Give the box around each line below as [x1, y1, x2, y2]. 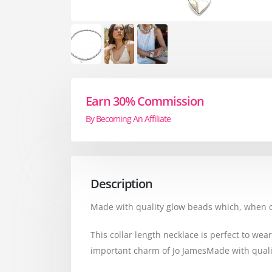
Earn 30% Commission [86, 92, 205, 109]
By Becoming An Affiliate [86, 112, 171, 124]
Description [90, 175, 153, 192]
